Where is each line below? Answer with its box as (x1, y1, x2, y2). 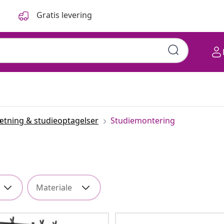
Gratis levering (36, 9, 92, 20)
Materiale (36, 182, 72, 193)
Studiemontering (110, 115, 175, 126)
